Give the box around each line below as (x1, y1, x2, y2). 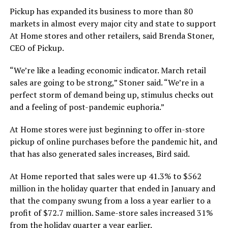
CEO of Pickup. (9, 42, 64, 54)
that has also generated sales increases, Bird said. (9, 148, 190, 160)
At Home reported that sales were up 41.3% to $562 (9, 170, 202, 182)
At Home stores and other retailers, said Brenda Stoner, (9, 30, 214, 42)
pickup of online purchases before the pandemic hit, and (9, 136, 217, 148)
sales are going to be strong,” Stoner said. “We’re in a (9, 77, 204, 89)
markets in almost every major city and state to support (9, 18, 216, 30)
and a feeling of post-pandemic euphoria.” (9, 101, 164, 113)
